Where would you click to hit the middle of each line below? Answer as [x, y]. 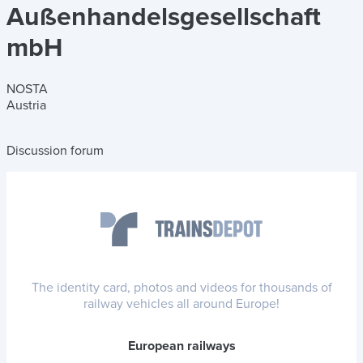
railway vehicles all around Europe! [181, 304]
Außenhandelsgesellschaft [164, 17]
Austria [26, 105]
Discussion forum [55, 150]
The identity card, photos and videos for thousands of [181, 288]
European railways [181, 346]
